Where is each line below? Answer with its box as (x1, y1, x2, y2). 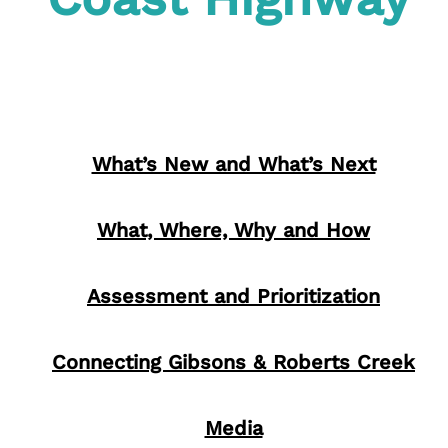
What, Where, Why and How (97, 218, 370, 242)
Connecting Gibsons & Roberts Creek (52, 350, 415, 374)
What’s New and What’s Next (91, 152, 376, 176)
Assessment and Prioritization (87, 284, 380, 308)
